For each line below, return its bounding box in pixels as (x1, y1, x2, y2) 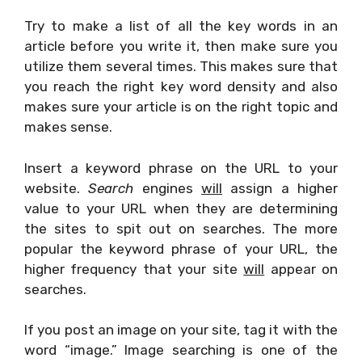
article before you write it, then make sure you (24, 38, 338, 54)
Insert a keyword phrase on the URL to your (24, 159, 338, 176)
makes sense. (24, 119, 112, 135)
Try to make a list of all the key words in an (24, 18, 338, 34)
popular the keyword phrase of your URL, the (24, 240, 338, 257)
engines (133, 179, 202, 196)
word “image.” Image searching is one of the (24, 342, 338, 358)
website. (24, 179, 89, 196)
